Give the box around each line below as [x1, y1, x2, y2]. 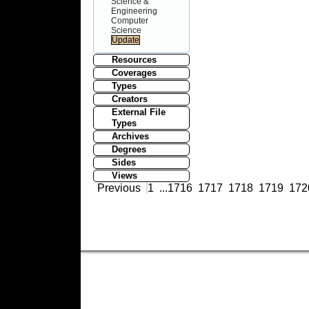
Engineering [111, 6, 158, 15]
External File [111, 106, 166, 117]
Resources [111, 54, 157, 65]
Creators [111, 93, 148, 104]
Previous [97, 181, 141, 194]
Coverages [111, 67, 157, 78]
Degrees [111, 143, 146, 154]
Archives [111, 130, 149, 141]
